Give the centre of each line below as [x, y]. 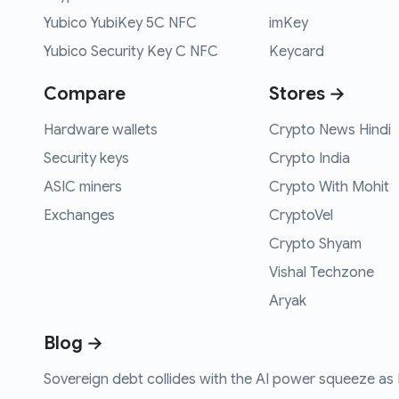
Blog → [73, 344]
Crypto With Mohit [330, 187]
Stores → [308, 94]
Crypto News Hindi [330, 130]
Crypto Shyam [316, 244]
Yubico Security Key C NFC [131, 52]
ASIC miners [83, 187]
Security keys [86, 159]
